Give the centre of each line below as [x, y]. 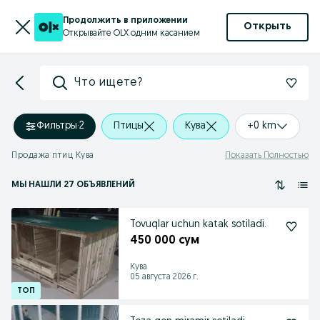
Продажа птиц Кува [53, 156]
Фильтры [57, 126]
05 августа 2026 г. [164, 277]
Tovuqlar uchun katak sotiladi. [198, 225]
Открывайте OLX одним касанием [131, 33]
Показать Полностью [267, 156]
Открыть [267, 27]
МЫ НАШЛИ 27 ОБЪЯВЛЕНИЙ [73, 185]
